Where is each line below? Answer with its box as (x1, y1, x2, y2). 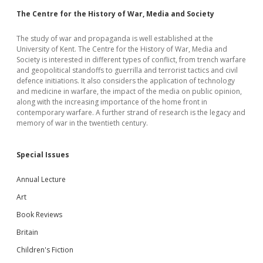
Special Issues (16, 149, 69, 160)
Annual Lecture (16, 174, 66, 184)
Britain (16, 227, 38, 237)
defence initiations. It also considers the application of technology (16, 75, 235, 86)
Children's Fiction (16, 244, 73, 255)
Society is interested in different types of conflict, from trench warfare (16, 54, 246, 65)
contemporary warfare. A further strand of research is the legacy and (16, 107, 245, 117)
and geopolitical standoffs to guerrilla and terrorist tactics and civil (16, 65, 238, 75)
